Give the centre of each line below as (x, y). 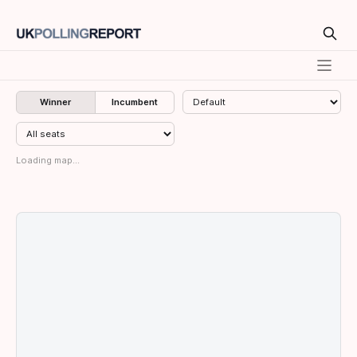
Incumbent (134, 102)
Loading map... (48, 160)
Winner (56, 102)
